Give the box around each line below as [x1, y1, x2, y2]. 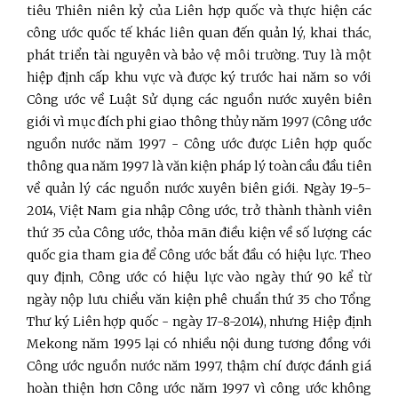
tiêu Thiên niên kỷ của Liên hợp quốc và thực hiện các [27, 2, 371, 19]
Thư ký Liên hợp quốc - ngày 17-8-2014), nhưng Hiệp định [27, 313, 371, 330]
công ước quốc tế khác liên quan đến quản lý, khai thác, [27, 24, 371, 41]
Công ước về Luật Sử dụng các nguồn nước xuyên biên [27, 91, 371, 107]
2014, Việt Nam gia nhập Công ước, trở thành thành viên [27, 202, 371, 219]
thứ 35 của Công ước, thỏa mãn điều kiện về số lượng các [27, 224, 371, 241]
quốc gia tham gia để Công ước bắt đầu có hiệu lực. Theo [27, 246, 371, 263]
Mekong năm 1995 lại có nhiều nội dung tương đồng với [27, 335, 371, 352]
